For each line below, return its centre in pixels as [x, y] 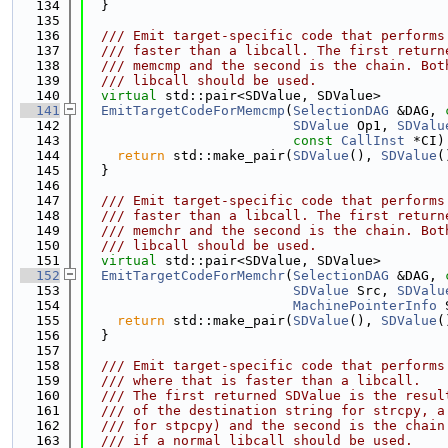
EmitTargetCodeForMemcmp [193, 110]
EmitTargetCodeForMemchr [193, 275]
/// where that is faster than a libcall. [253, 380]
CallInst [373, 140]
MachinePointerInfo [365, 305]
